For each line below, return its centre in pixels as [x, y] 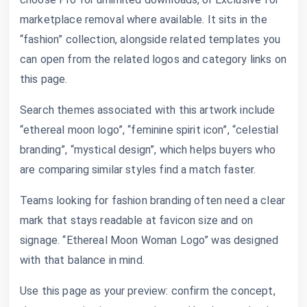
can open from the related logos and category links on [153, 59]
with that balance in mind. [82, 260]
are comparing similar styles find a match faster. [138, 169]
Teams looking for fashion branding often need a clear [152, 200]
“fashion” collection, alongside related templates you [150, 39]
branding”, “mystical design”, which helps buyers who [148, 149]
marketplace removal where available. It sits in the [144, 19]
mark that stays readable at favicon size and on [137, 220]
